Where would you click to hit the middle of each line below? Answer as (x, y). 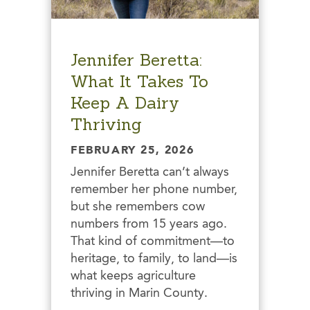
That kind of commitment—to (153, 241)
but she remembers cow (138, 207)
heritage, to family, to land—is (154, 258)
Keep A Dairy (125, 102)
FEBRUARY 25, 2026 (133, 151)
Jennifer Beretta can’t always (150, 172)
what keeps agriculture (133, 276)
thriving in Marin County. (139, 293)
